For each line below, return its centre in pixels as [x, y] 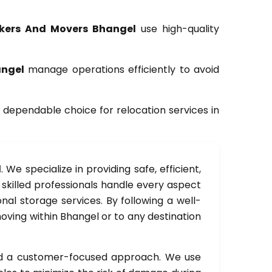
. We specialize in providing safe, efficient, [101, 169]
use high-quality [178, 29]
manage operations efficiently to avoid [122, 70]
